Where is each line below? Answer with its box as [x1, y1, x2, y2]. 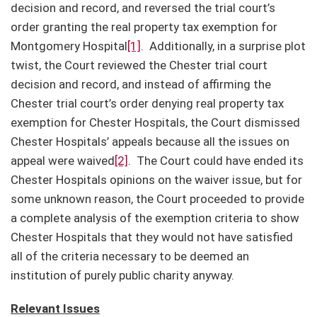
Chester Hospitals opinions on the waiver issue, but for [11, 172, 302, 187]
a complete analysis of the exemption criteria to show [11, 210, 299, 225]
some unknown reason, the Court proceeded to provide [11, 191, 304, 206]
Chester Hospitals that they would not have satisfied [11, 229, 293, 244]
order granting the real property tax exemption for [11, 19, 277, 34]
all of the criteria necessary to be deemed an [11, 248, 249, 263]
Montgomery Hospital [11, 38, 127, 53]
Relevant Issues [11, 301, 100, 316]
